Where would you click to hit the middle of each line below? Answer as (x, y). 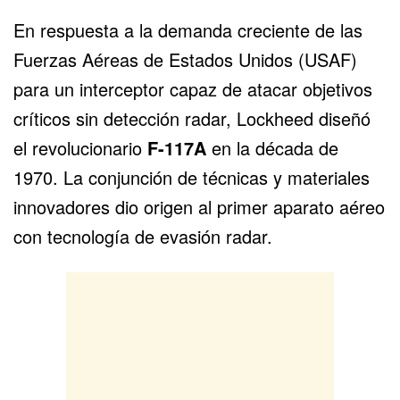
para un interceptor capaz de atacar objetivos (193, 89)
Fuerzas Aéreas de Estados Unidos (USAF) (185, 60)
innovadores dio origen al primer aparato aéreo (199, 207)
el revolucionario (80, 148)
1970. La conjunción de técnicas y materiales (192, 178)
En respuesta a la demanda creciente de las (188, 30)
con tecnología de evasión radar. (143, 237)
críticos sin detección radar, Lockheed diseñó (192, 119)
